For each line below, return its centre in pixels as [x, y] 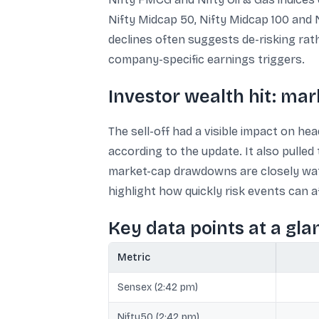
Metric [134, 257]
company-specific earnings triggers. [206, 59]
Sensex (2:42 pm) [158, 287]
